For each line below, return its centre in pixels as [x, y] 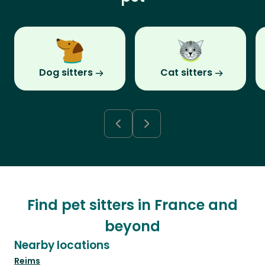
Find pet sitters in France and [132, 205]
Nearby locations [62, 245]
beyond [132, 227]
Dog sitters [66, 73]
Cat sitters [186, 73]
